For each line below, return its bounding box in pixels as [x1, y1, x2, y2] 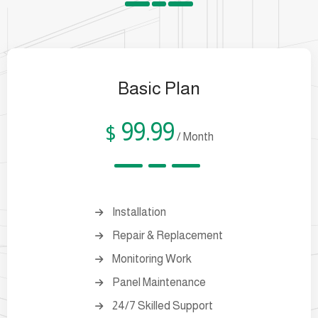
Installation [112, 205, 166, 218]
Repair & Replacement [112, 229, 223, 241]
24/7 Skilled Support [112, 299, 213, 312]
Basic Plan [118, 77, 200, 98]
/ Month [177, 130, 214, 143]
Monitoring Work [112, 252, 192, 265]
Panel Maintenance [112, 275, 206, 288]
